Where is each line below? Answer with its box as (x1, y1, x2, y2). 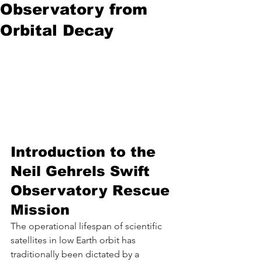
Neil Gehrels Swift (11, 163, 154, 179)
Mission (11, 201, 70, 218)
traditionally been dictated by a (11, 248, 142, 260)
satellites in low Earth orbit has (11, 234, 138, 246)
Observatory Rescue (11, 182, 174, 198)
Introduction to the (11, 143, 160, 160)
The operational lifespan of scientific (11, 220, 164, 232)
